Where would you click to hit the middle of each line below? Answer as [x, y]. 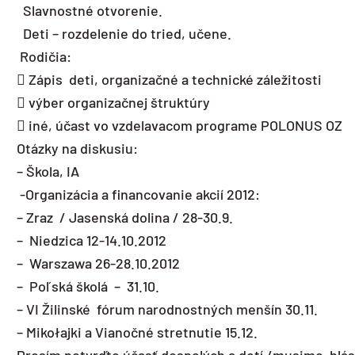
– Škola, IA [48, 171]
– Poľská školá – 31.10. [88, 286]
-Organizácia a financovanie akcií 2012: [138, 194]
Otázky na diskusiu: [77, 148]
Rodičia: [44, 56]
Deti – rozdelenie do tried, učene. [124, 33]
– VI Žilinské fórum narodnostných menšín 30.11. [167, 309]
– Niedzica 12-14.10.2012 [92, 240]
